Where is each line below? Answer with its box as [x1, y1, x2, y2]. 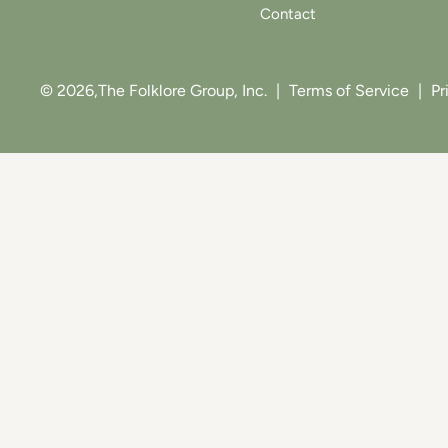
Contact [259, 5, 316, 23]
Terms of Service [289, 81, 409, 100]
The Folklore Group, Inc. [98, 81, 267, 100]
